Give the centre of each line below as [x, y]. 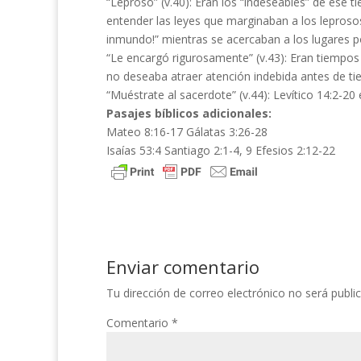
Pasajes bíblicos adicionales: [189, 113]
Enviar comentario [183, 267]
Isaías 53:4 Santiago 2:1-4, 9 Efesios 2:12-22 [221, 150]
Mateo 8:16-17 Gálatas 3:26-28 [187, 132]
